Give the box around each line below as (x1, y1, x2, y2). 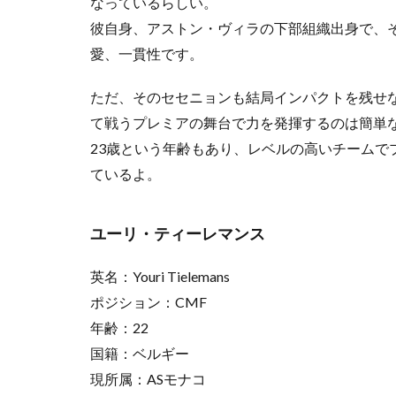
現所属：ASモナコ (90, 370, 206, 387)
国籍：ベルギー (90, 345, 189, 362)
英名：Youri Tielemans (90, 268, 230, 285)
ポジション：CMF (90, 293, 207, 310)
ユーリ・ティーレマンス (90, 224, 265, 243)
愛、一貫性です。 (90, 45, 203, 62)
